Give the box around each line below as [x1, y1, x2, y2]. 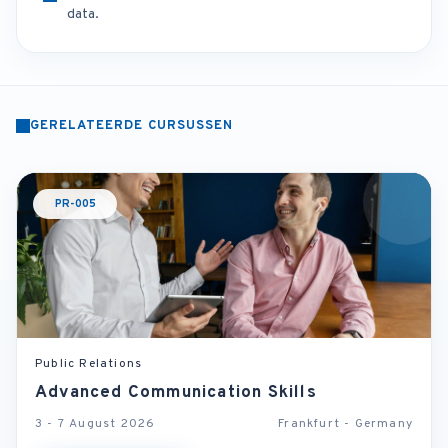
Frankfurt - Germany [278, 416, 413, 433]
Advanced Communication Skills [35, 382, 317, 405]
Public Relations [35, 356, 143, 373]
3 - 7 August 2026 [35, 416, 156, 433]
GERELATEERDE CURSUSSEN [30, 118, 233, 135]
